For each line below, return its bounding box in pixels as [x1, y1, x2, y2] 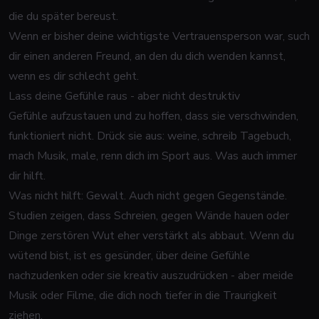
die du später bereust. [9, 9, 118, 24]
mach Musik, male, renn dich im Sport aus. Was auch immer [9, 148, 297, 164]
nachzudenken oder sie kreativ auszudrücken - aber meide [9, 268, 293, 283]
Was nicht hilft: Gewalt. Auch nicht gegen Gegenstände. [9, 188, 287, 204]
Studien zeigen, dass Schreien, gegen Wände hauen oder [9, 208, 289, 224]
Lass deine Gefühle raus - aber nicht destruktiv [9, 88, 240, 104]
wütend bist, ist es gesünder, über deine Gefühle [9, 248, 250, 263]
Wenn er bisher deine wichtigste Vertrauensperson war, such [9, 28, 310, 44]
